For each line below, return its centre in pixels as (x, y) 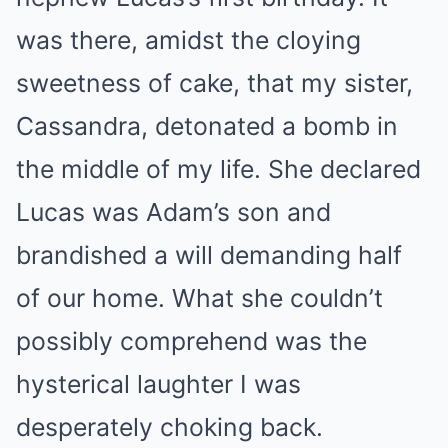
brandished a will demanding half (209, 255)
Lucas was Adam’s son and (173, 212)
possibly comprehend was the (191, 341)
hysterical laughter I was (158, 384)
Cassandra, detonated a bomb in (207, 126)
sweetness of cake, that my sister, (214, 83)
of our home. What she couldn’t (199, 298)
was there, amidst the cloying (188, 40)
